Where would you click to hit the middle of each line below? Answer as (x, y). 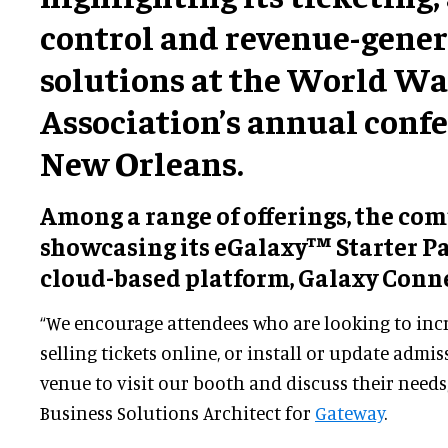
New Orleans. (142, 162)
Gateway (349, 412)
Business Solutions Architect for (177, 412)
